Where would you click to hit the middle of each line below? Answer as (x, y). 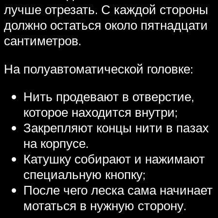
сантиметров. (43, 41)
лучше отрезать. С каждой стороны (106, 9)
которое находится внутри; (100, 112)
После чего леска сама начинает (118, 190)
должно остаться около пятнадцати (106, 25)
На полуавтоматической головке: (99, 68)
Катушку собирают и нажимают (114, 159)
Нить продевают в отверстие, (109, 97)
